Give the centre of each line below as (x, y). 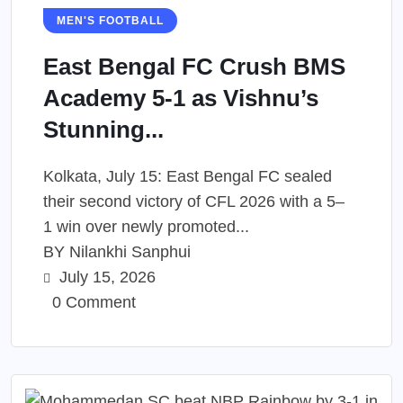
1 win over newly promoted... (146, 226)
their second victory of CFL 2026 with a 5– (194, 201)
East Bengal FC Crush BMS (194, 66)
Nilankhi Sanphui (130, 251)
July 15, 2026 (105, 277)
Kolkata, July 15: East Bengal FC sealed (188, 176)
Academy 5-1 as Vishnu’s (181, 98)
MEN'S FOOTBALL (110, 20)
